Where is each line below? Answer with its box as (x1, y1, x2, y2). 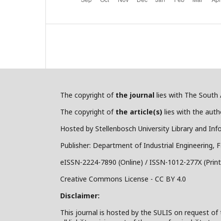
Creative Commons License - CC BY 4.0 (60, 174, 186, 184)
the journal (115, 90, 154, 100)
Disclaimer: (60, 191, 100, 200)
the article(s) (115, 107, 162, 116)
